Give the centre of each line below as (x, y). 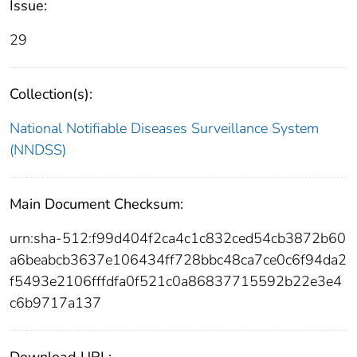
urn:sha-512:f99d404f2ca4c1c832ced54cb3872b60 (178, 238)
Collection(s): (51, 94)
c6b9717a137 (55, 302)
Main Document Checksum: (96, 204)
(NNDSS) (38, 149)
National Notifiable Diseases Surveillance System (164, 128)
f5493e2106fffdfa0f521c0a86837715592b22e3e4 (176, 281)
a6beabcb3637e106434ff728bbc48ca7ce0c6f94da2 (178, 259)
